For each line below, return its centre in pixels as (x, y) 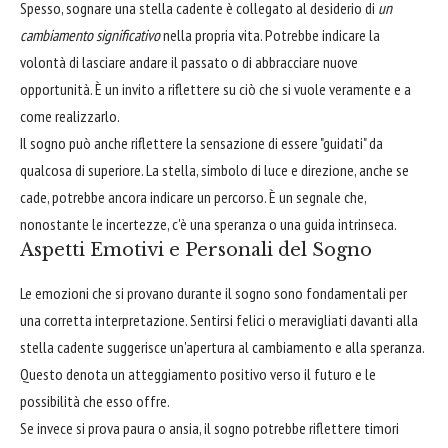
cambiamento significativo (90, 34)
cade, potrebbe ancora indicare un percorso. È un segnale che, (193, 196)
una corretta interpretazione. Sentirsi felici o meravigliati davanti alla (219, 319)
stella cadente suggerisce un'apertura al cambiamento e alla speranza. (222, 346)
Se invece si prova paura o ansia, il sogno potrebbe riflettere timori (209, 427)
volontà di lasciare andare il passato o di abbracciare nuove (189, 61)
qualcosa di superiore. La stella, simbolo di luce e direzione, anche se (214, 169)
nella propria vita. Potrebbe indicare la (270, 34)
